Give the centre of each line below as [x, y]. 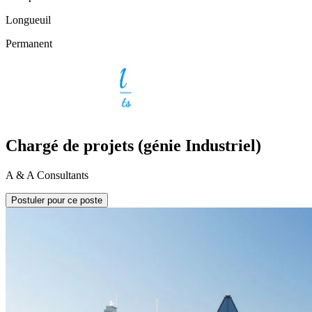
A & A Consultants [47, 175]
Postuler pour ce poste [57, 200]
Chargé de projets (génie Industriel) [133, 145]
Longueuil [28, 19]
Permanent [29, 43]
